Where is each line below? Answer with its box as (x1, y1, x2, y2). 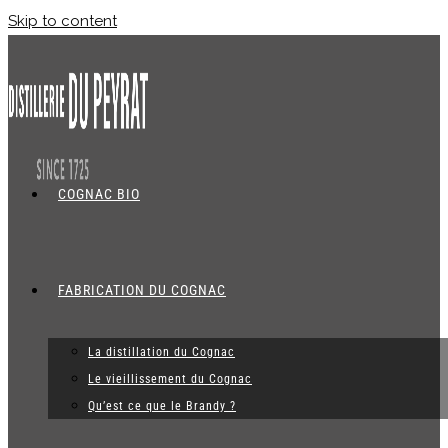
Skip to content (8, 12, 117, 30)
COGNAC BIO (58, 186, 140, 202)
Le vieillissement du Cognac (88, 372, 252, 386)
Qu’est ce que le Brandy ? (88, 399, 236, 413)
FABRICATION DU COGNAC (58, 282, 226, 298)
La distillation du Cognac (88, 345, 235, 359)
